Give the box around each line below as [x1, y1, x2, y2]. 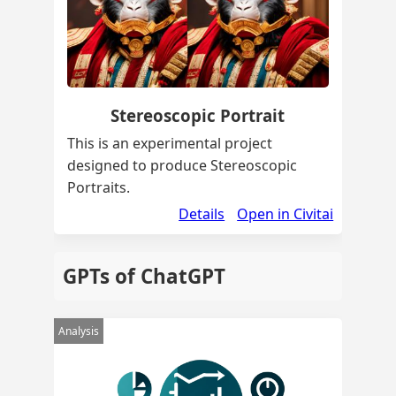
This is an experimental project [66, 133, 272, 153]
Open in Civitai [237, 203, 334, 224]
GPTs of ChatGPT [62, 262, 225, 290]
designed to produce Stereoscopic [66, 155, 297, 175]
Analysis [57, 323, 99, 339]
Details [179, 203, 225, 224]
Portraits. [66, 177, 130, 197]
